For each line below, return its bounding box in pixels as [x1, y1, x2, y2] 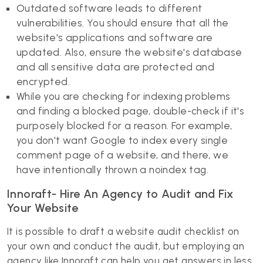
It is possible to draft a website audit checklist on [7, 225, 240, 237]
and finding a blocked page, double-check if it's [16, 105, 245, 117]
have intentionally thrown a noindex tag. [16, 164, 208, 176]
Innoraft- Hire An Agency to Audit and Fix [7, 187, 234, 201]
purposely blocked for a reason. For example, [16, 120, 232, 131]
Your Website [7, 201, 79, 215]
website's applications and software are [16, 32, 213, 43]
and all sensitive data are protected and [16, 61, 214, 73]
